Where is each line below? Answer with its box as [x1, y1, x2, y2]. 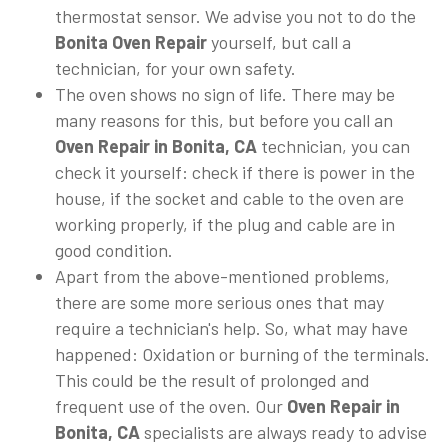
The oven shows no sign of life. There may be [55, 83, 395, 106]
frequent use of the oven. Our [55, 395, 287, 418]
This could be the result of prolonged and [55, 369, 370, 392]
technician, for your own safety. [55, 57, 296, 80]
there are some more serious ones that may [55, 291, 384, 314]
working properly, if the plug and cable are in [55, 213, 395, 236]
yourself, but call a [211, 31, 351, 54]
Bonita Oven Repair [55, 31, 211, 54]
